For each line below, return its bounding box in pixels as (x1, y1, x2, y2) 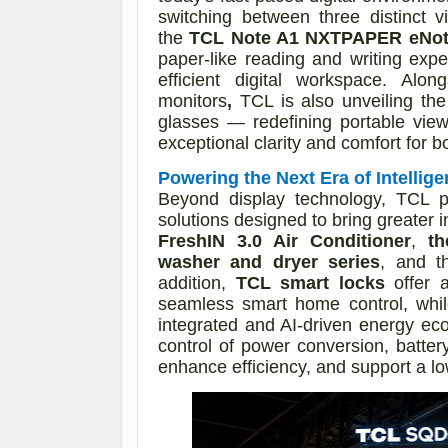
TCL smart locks (235, 272, 385, 293)
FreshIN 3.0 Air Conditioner (158, 230, 411, 251)
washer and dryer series (158, 251, 381, 272)
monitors (158, 90, 227, 111)
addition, (158, 272, 236, 293)
